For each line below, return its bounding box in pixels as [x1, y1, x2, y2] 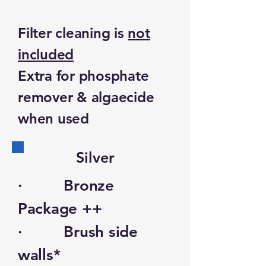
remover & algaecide [18, 88, 154, 106]
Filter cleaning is [18, 24, 128, 42]
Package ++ [18, 199, 102, 218]
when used [18, 110, 89, 127]
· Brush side [18, 223, 138, 241]
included [18, 46, 74, 63]
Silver [75, 148, 115, 166]
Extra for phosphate [18, 67, 149, 84]
